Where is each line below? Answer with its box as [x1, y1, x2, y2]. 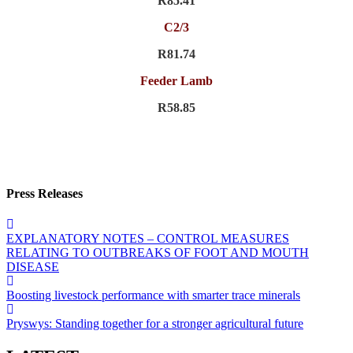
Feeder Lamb [140, 73, 213, 87]
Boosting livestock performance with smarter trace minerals [6, 288, 300, 303]
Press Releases [6, 187, 83, 201]
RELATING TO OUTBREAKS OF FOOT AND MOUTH [6, 246, 309, 260]
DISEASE [6, 260, 59, 274]
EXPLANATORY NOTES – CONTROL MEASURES [6, 232, 289, 246]
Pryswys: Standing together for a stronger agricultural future [6, 317, 303, 331]
